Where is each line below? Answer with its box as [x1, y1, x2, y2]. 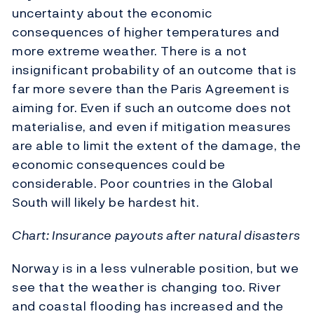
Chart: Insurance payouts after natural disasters [12, 226, 301, 245]
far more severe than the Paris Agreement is [12, 79, 290, 99]
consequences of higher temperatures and [12, 22, 280, 42]
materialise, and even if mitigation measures [12, 117, 292, 137]
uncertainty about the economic [12, 4, 212, 23]
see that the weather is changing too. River [12, 278, 281, 297]
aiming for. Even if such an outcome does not [12, 98, 292, 118]
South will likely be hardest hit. [12, 193, 200, 212]
